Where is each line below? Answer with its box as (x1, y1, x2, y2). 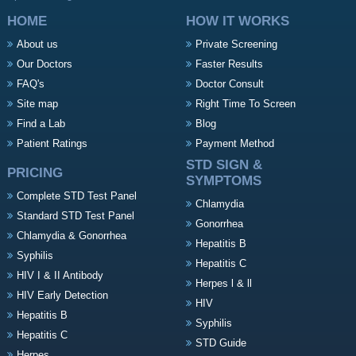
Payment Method (195, 137, 274, 150)
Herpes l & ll (195, 277, 252, 290)
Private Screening (195, 38, 277, 51)
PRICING (6, 165, 63, 181)
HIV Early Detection (16, 289, 108, 302)
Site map (16, 98, 58, 110)
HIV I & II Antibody (16, 269, 103, 282)
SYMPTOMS (185, 173, 261, 189)
